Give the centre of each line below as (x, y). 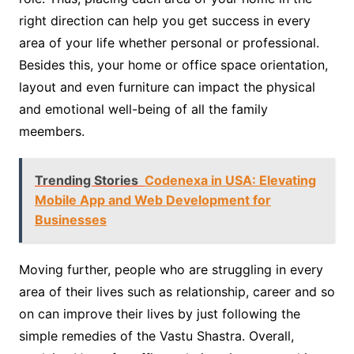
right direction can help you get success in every (164, 21)
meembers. (53, 132)
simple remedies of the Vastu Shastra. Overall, (156, 336)
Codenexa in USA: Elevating (230, 181)
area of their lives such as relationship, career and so (177, 292)
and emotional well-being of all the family (143, 109)
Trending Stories (86, 181)
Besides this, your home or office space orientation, (173, 65)
